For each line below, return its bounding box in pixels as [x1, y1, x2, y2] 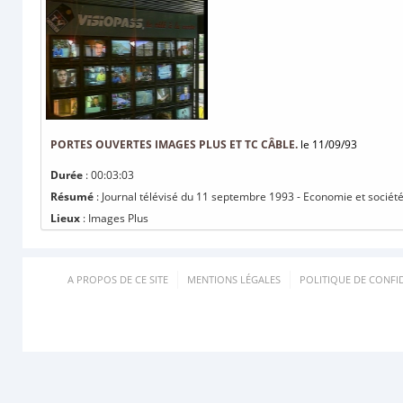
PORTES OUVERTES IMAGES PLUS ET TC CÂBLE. [50, 137, 298, 152]
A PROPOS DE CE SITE [67, 273, 168, 286]
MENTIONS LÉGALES [187, 273, 281, 286]
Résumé [50, 189, 94, 204]
